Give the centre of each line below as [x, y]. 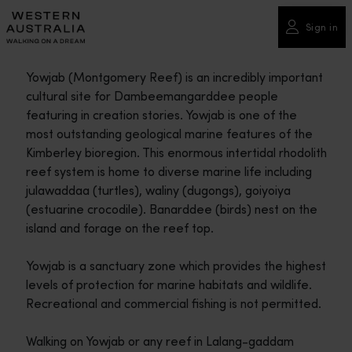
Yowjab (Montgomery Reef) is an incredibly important [174, 77]
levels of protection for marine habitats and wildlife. [169, 284]
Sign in [321, 27]
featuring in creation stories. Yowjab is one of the [161, 115]
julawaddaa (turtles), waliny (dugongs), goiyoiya [158, 190]
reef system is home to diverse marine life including [169, 171]
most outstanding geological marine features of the [169, 134]
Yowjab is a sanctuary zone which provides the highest [176, 266]
